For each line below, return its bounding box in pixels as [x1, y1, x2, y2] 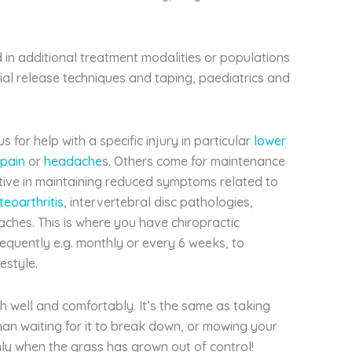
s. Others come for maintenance [102, 152, 285, 169]
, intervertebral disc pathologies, [64, 193, 253, 210]
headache [44, 152, 102, 169]
